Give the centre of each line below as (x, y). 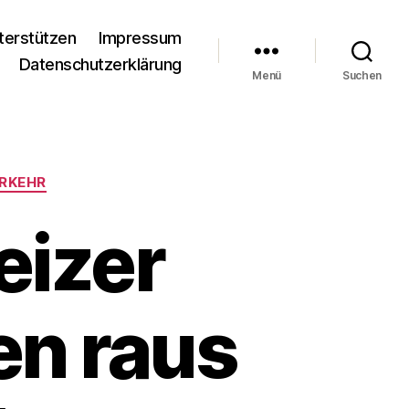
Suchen (362, 75)
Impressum (140, 37)
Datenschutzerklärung (100, 64)
